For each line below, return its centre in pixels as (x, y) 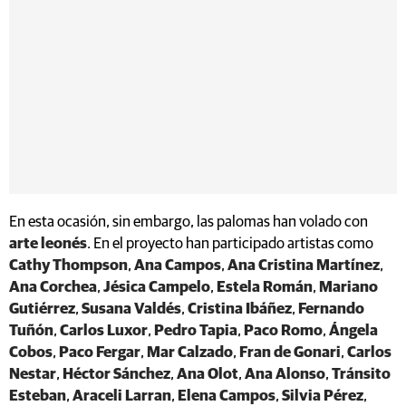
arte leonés (48, 244)
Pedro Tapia (196, 331)
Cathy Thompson (68, 266)
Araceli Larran (122, 396)
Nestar (33, 374)
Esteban (38, 396)
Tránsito (361, 374)
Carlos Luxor (104, 331)
